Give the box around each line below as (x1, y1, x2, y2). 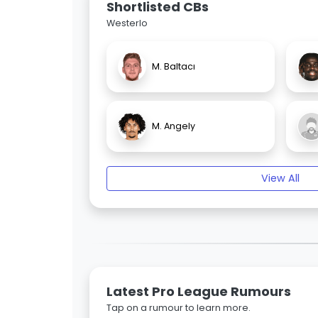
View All (261, 171, 300, 186)
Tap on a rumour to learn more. (106, 302, 251, 314)
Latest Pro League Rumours (106, 283, 291, 301)
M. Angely (152, 120, 195, 133)
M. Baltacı (152, 60, 195, 73)
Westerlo (106, 17, 148, 30)
